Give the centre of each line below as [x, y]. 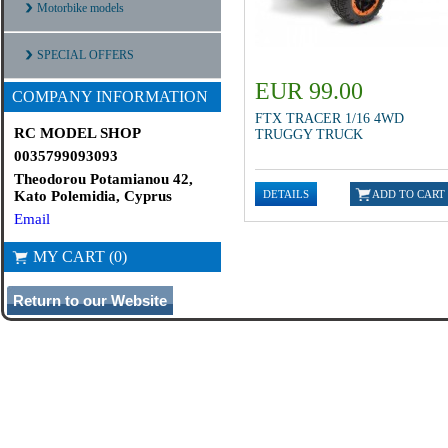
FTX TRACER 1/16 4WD [329, 118]
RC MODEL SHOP [77, 133]
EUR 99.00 [309, 91]
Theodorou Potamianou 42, [103, 179]
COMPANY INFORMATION [110, 96]
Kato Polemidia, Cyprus [93, 196]
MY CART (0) [80, 256]
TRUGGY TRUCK [309, 134]
